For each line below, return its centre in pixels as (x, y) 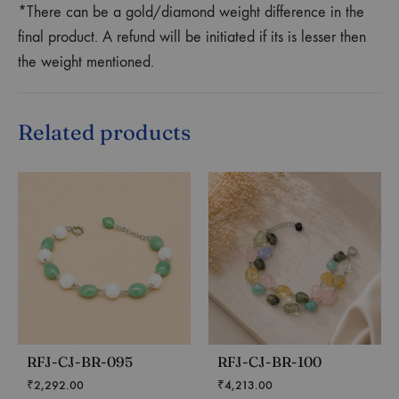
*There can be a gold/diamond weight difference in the (191, 12)
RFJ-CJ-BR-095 (80, 361)
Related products (104, 132)
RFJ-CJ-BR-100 (269, 361)
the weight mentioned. (86, 61)
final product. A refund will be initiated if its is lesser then (192, 37)
